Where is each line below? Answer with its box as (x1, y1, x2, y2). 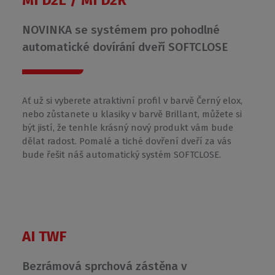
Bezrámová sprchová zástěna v (21, 259, 187, 273)
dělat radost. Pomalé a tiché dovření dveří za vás (21, 136, 231, 147)
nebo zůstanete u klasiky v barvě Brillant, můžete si (21, 109, 242, 120)
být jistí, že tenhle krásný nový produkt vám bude (21, 122, 233, 133)
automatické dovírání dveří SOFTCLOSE (21, 40, 228, 54)
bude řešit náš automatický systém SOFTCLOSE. (21, 149, 221, 160)
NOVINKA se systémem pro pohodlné (21, 23, 220, 37)
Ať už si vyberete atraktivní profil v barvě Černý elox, (21, 95, 242, 106)
